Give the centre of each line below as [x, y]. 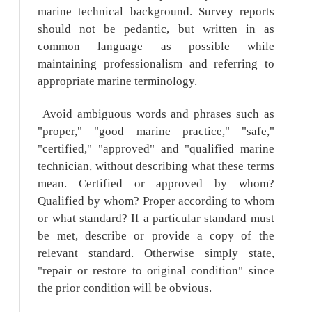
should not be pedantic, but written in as [156, 29]
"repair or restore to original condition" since [156, 270]
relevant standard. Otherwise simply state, [156, 253]
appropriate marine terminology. [118, 81]
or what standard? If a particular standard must [156, 218]
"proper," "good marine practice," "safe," [156, 131]
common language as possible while [156, 47]
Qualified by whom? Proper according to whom [156, 201]
